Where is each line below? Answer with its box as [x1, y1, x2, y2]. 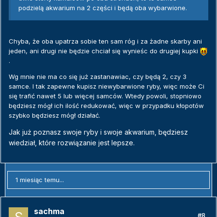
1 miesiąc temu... [15, 176, 64, 184]
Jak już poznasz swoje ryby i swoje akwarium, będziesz [9, 128, 188, 137]
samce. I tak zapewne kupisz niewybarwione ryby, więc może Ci [9, 82, 204, 91]
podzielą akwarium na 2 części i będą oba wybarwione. [18, 4, 187, 12]
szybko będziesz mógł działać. [9, 111, 100, 120]
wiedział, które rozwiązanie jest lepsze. [9, 139, 135, 147]
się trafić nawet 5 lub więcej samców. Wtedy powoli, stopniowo [9, 92, 201, 100]
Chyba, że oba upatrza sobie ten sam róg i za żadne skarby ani [9, 37, 202, 46]
